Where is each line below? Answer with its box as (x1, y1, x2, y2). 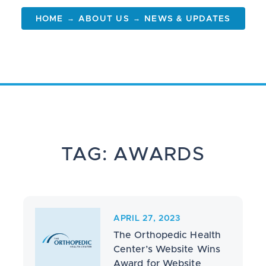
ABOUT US (78, 15, 129, 23)
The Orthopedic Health (113, 230, 221, 240)
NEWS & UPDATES (144, 15, 231, 23)
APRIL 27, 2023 (113, 214, 180, 223)
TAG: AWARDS (61, 145, 205, 164)
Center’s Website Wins (113, 245, 221, 254)
